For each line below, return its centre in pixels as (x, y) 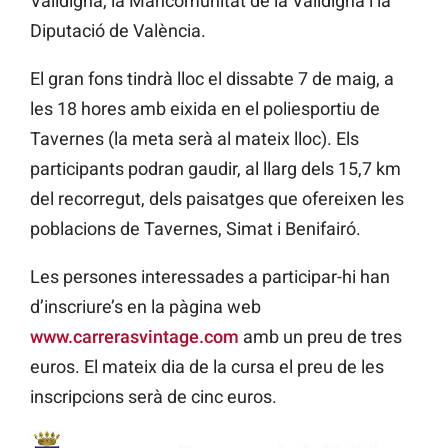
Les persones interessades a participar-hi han (210, 277)
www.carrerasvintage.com (134, 337)
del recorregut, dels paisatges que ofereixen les (217, 199)
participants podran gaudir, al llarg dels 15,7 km (215, 169)
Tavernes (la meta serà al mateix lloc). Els (194, 139)
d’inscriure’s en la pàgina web (145, 307)
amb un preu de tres (320, 337)
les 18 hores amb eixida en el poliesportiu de (205, 109)
